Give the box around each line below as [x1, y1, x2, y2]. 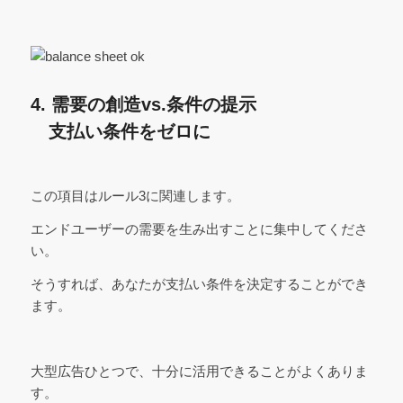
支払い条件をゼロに [30, 121, 210, 141]
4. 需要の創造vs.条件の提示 [30, 94, 256, 114]
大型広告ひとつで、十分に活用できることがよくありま [30, 363, 368, 380]
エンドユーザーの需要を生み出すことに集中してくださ [30, 221, 368, 237]
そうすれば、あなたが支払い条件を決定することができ [30, 275, 368, 291]
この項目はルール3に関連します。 [30, 188, 240, 204]
